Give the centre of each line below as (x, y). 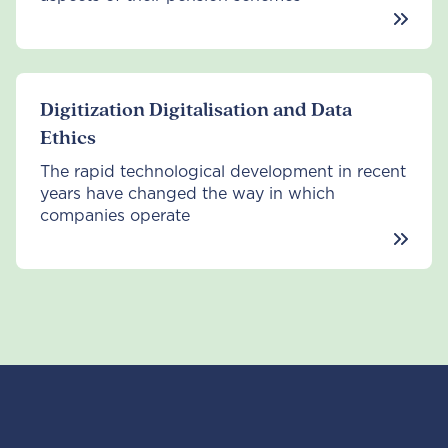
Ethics (68, 139)
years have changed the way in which (187, 194)
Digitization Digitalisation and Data (196, 111)
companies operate (115, 216)
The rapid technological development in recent (223, 172)
